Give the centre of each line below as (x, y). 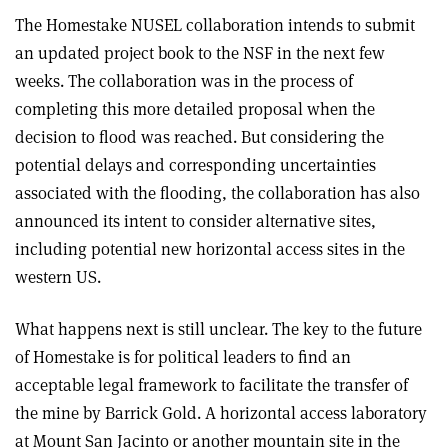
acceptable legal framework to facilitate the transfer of (211, 385)
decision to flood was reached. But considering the (199, 137)
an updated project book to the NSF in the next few (200, 53)
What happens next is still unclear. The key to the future (218, 329)
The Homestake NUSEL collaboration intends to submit (215, 25)
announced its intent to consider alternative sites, (195, 221)
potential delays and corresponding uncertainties (195, 165)
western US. (58, 277)
